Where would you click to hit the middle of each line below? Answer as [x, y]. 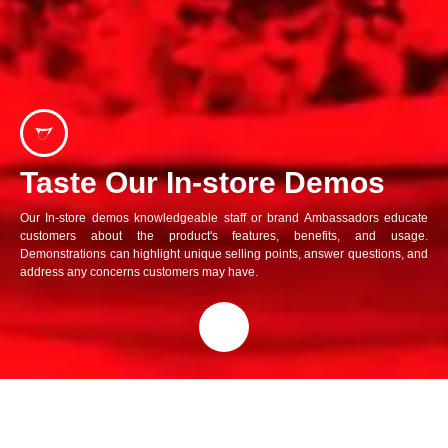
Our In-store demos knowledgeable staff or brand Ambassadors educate [224, 218]
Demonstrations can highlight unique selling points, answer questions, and [224, 254]
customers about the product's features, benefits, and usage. [224, 236]
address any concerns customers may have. [139, 272]
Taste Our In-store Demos [202, 182]
